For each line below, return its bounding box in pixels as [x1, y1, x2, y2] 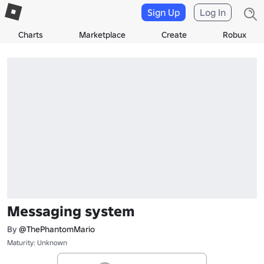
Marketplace [78, 29, 126, 40]
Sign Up [147, 6, 180, 18]
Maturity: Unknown [7, 237, 67, 247]
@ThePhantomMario [19, 223, 95, 235]
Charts [18, 29, 43, 40]
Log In [200, 6, 226, 18]
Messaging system [7, 202, 135, 220]
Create [161, 29, 187, 40]
